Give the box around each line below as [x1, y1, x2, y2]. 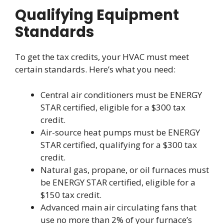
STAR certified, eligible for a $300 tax [40, 101, 185, 113]
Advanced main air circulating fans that [40, 201, 196, 213]
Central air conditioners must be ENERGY [40, 88, 202, 100]
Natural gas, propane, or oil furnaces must [40, 163, 209, 175]
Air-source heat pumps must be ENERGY [40, 126, 200, 138]
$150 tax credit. [40, 188, 101, 200]
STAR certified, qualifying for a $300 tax [40, 138, 197, 150]
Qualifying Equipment [15, 5, 179, 25]
